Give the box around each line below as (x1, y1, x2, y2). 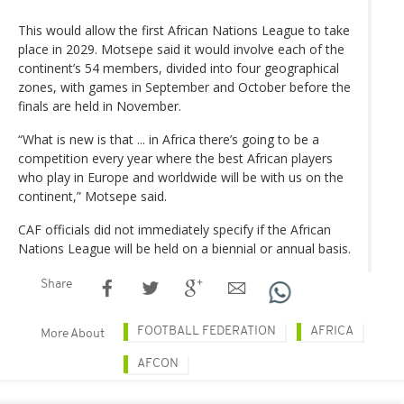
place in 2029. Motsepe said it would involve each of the (18, 40, 344, 58)
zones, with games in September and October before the (18, 78, 351, 96)
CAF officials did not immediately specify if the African (18, 220, 331, 238)
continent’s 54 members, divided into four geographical (18, 59, 339, 77)
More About (41, 326, 105, 341)
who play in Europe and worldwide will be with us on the (18, 168, 344, 186)
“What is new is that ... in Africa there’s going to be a (18, 130, 319, 148)
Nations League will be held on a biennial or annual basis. (18, 239, 351, 257)
